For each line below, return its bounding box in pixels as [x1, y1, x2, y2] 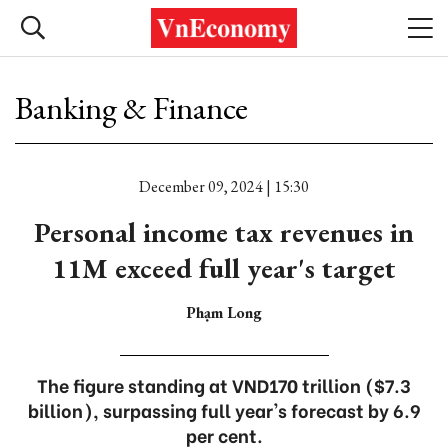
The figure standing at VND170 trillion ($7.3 [37, 371, 411, 398]
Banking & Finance [15, 87, 248, 129]
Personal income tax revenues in [34, 214, 414, 250]
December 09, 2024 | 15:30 [139, 176, 309, 197]
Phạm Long [186, 302, 262, 323]
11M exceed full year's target [52, 250, 396, 286]
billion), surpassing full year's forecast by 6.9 [27, 396, 421, 423]
